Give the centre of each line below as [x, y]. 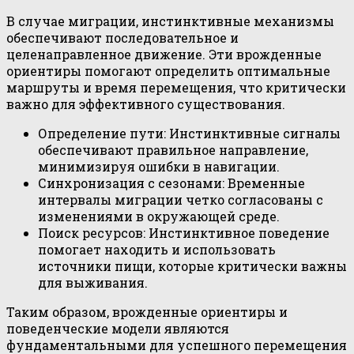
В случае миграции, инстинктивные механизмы [170, 21]
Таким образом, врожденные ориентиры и [147, 312]
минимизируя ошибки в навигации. [159, 167]
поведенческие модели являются [118, 329]
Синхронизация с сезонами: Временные [171, 183]
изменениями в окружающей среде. [159, 217]
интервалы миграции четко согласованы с [181, 200]
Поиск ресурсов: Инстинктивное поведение [184, 233]
